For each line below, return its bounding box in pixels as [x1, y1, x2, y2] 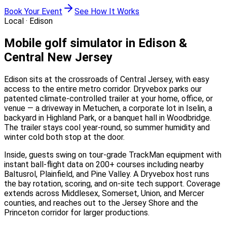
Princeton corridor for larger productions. [4, 207, 149, 217]
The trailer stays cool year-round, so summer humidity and [4, 122, 210, 132]
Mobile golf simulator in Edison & [4, 35, 187, 50]
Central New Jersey [4, 50, 112, 64]
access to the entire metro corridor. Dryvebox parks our [4, 84, 202, 94]
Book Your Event [4, 6, 62, 16]
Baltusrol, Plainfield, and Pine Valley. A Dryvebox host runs [4, 169, 209, 179]
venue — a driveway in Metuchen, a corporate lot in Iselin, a [4, 103, 212, 113]
